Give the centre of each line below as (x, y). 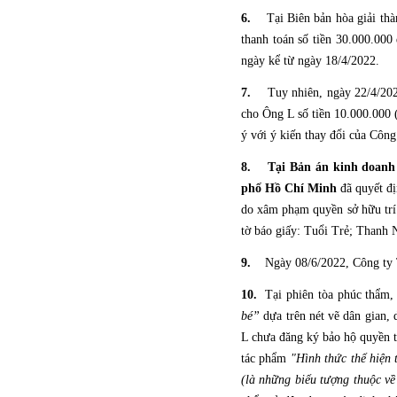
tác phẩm (266, 358)
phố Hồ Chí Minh (289, 188)
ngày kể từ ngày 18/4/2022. (310, 61)
